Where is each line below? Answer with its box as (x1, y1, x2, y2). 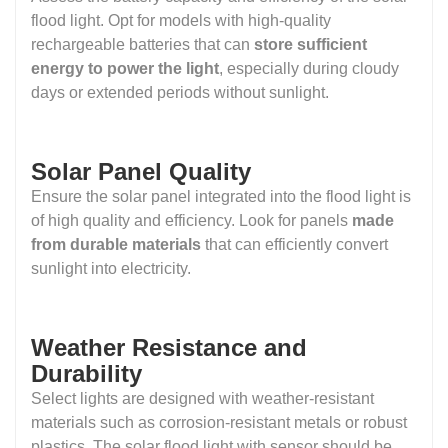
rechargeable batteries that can (31, 35, 254, 53)
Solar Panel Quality (31, 157, 251, 185)
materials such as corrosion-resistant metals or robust (31, 413, 407, 431)
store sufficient (254, 35, 367, 53)
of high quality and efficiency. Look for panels (31, 211, 352, 229)
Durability (31, 359, 142, 387)
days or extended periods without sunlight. (31, 83, 329, 101)
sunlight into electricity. (31, 259, 191, 277)
